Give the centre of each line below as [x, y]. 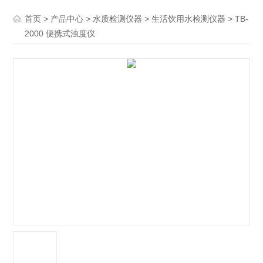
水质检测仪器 [118, 19]
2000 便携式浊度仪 [60, 33]
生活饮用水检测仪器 [189, 19]
